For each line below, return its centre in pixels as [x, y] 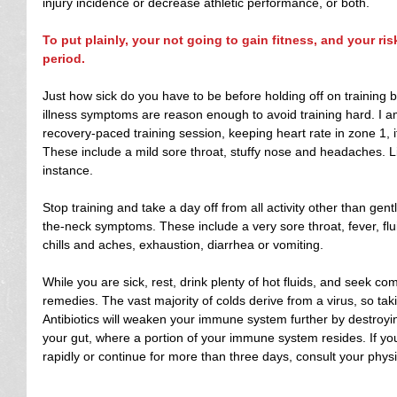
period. [64, 58]
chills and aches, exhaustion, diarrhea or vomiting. [183, 245]
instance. [68, 170]
